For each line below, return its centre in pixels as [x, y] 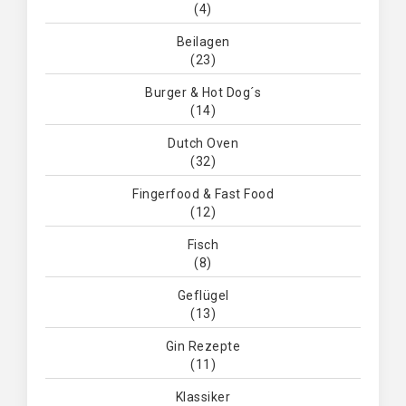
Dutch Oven [203, 144]
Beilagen [203, 42]
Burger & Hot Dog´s [203, 93]
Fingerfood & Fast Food [203, 194]
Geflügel [203, 296]
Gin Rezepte [203, 347]
